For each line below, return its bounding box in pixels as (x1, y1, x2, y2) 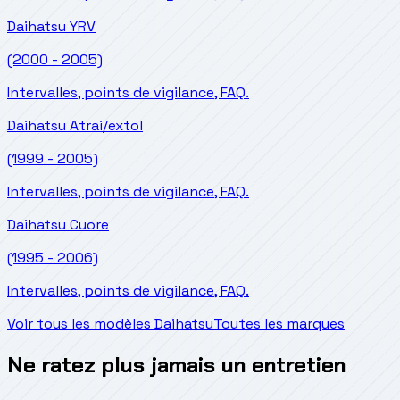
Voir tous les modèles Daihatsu (7, 314, 213, 334)
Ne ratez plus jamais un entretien (7, 351, 346, 379)
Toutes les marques (213, 314, 345, 334)
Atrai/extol (70, 116, 143, 136)
